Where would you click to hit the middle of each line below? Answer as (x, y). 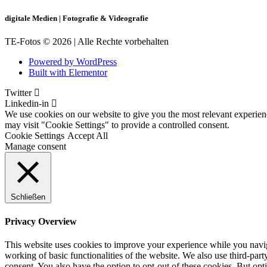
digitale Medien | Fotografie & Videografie (77, 18)
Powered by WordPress (73, 62)
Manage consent (35, 147)
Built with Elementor (68, 73)
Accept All (88, 136)
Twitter (18, 93)
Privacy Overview (41, 221)
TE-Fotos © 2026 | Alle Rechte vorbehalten (87, 42)
